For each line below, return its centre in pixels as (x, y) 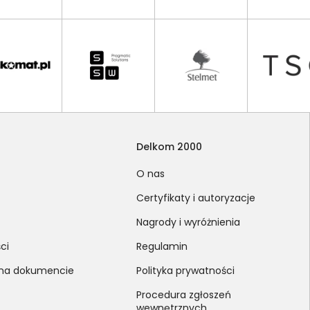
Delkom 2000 (170, 146)
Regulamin (162, 246)
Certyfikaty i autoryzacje (196, 198)
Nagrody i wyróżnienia (189, 222)
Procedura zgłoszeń (184, 294)
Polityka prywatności (186, 270)
